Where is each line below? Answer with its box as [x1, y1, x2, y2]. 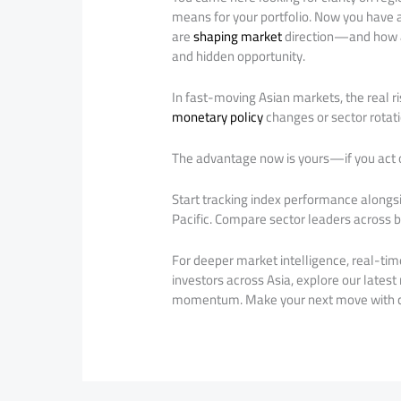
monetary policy [172, 103, 264, 130]
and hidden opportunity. [172, 42, 306, 69]
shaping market [193, 22, 283, 49]
